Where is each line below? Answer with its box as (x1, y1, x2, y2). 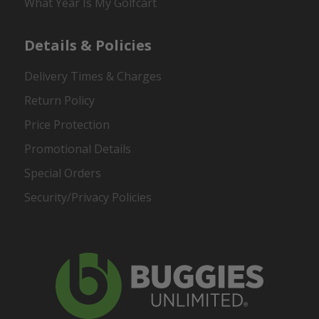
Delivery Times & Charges (24, 68, 162, 85)
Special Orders (24, 165, 102, 182)
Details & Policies (24, 36, 152, 56)
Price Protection (24, 117, 110, 133)
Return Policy (24, 93, 95, 109)
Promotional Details (24, 141, 132, 157)
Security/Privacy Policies (24, 189, 152, 206)
